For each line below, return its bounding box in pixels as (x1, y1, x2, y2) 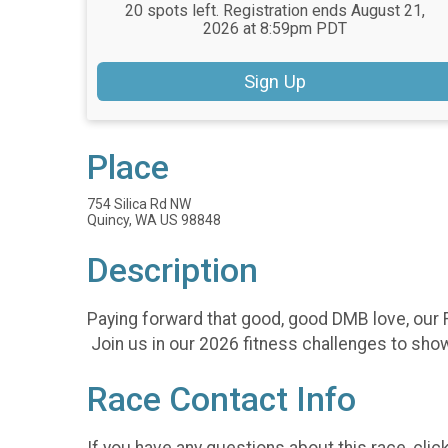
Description (87, 251, 258, 291)
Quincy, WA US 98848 (87, 212, 221, 229)
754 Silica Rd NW (87, 196, 191, 213)
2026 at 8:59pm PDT (203, 19, 348, 38)
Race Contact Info (87, 379, 356, 419)
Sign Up (244, 71, 307, 93)
